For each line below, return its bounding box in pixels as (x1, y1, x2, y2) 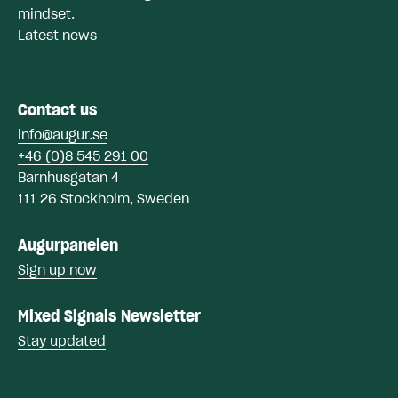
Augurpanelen (18, 234, 118, 255)
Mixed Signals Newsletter (18, 305, 201, 326)
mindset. (18, 4, 75, 22)
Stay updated (18, 330, 106, 349)
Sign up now (18, 259, 97, 278)
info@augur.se (18, 124, 107, 143)
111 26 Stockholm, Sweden (18, 188, 189, 207)
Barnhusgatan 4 (18, 167, 119, 186)
